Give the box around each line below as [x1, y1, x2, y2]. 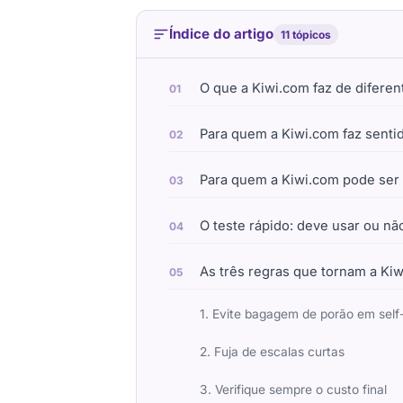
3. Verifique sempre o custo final [200, 382, 387, 398]
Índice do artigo [169, 25, 273, 43]
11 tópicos [281, 27, 331, 41]
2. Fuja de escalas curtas [200, 345, 345, 360]
